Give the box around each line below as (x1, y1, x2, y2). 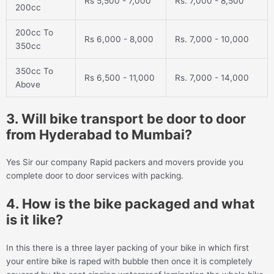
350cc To (15, 65, 53, 76)
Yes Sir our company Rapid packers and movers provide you (6, 157, 243, 168)
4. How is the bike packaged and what (6, 196, 255, 212)
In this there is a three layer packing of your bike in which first (6, 243, 249, 253)
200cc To (15, 27, 53, 37)
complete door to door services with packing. (6, 171, 183, 181)
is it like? (6, 212, 63, 228)
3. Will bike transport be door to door (6, 110, 246, 127)
